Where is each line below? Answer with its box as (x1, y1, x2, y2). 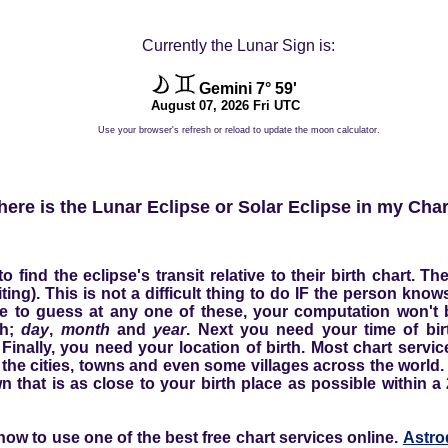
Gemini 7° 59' (199, 79, 298, 97)
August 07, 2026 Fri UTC (151, 97, 301, 113)
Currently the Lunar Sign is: (142, 36, 336, 54)
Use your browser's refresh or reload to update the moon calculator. (97, 124, 380, 135)
